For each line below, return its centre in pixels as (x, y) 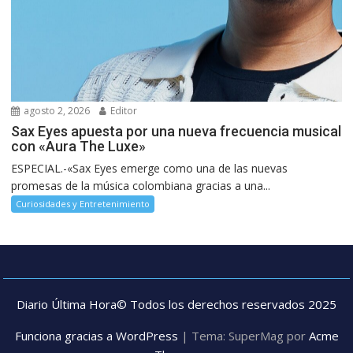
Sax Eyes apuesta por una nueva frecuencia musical (176, 132)
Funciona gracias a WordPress (96, 336)
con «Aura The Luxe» (79, 147)
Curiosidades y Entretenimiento (83, 204)
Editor (123, 111)
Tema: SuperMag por (250, 336)
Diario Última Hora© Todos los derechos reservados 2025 (176, 305)
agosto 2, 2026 (56, 111)
